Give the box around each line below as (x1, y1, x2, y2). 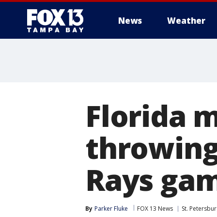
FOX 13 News (137, 204, 173, 213)
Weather (167, 15, 205, 26)
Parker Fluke (94, 204, 128, 213)
